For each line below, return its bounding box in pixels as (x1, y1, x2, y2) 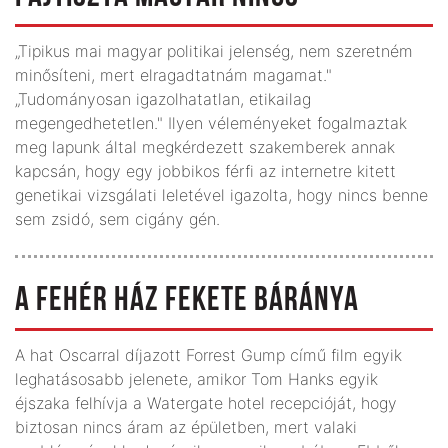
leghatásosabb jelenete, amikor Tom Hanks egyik (15, 368, 378, 389)
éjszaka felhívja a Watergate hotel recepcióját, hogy (15, 392, 397, 413)
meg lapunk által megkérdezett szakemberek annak (15, 136, 395, 157)
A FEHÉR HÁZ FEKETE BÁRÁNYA (15, 283, 359, 319)
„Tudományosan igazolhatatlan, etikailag (15, 88, 311, 109)
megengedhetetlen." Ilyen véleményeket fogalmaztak (15, 112, 407, 133)
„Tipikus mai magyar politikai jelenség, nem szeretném (15, 40, 413, 61)
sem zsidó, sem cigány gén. (15, 208, 220, 229)
